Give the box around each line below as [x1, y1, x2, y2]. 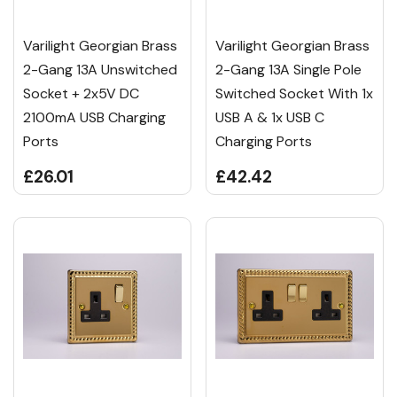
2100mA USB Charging [23, 108, 166, 128]
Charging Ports [215, 132, 312, 152]
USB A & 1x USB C [215, 108, 324, 128]
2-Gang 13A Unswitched [23, 60, 177, 80]
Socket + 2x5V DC [23, 84, 139, 104]
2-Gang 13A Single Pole [215, 60, 362, 80]
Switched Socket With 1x [215, 84, 373, 104]
